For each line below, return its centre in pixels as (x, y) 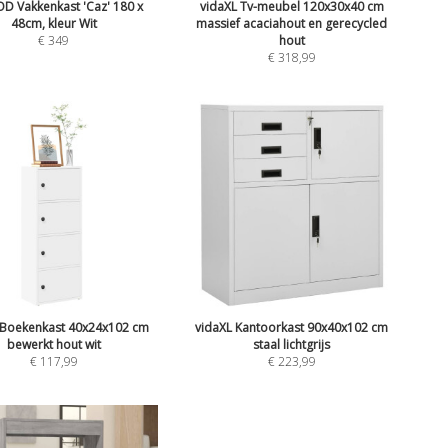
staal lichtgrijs (292, 345)
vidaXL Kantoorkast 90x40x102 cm (292, 328)
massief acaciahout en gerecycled (292, 24)
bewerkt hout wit (53, 345)
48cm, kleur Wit (53, 24)
